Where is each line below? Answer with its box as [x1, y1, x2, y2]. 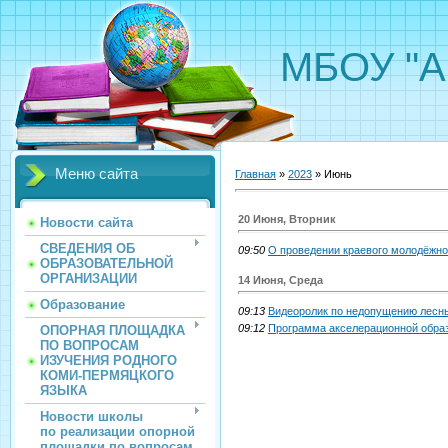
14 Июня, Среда [238, 274, 323, 287]
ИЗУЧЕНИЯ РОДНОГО [40, 353, 177, 368]
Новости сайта [40, 215, 133, 230]
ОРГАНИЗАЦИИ [40, 271, 137, 286]
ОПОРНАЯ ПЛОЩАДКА [40, 323, 185, 338]
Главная [235, 167, 276, 180]
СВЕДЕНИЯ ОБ [40, 241, 135, 256]
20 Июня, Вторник [238, 213, 336, 226]
